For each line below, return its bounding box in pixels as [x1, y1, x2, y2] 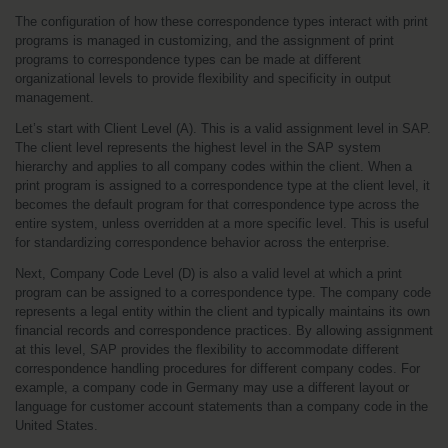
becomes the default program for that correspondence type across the [15, 197, 419, 212]
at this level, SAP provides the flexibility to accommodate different [15, 342, 399, 357]
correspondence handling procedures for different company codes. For [15, 361, 420, 376]
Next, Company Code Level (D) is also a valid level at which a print [15, 266, 402, 281]
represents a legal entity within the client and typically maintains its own [15, 304, 430, 319]
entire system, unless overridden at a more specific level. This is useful [15, 216, 429, 231]
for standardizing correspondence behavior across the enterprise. [15, 235, 390, 250]
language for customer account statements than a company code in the [15, 399, 428, 414]
